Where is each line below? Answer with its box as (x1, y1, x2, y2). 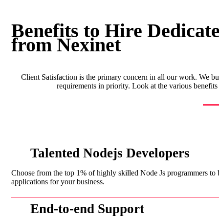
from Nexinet (11, 33, 121, 56)
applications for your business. (11, 177, 105, 186)
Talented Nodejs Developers (30, 145, 190, 160)
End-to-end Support (30, 201, 144, 216)
